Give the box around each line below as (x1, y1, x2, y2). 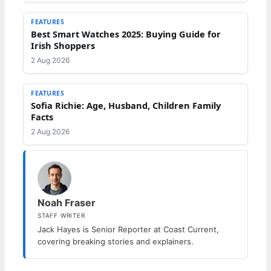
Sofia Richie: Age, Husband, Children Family (31, 99, 221, 111)
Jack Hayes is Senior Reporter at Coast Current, (38, 224, 219, 234)
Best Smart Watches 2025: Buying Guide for (31, 27, 221, 40)
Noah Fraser (38, 196, 96, 209)
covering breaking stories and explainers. (38, 236, 194, 246)
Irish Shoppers (31, 39, 95, 51)
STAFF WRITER (38, 211, 85, 219)
